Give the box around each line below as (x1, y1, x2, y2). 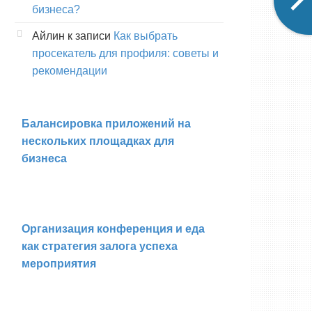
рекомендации (32, 64, 107, 77)
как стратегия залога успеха (22, 240, 178, 252)
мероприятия (22, 257, 96, 270)
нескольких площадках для (22, 134, 174, 147)
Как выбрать (114, 29, 178, 42)
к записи (65, 29, 114, 42)
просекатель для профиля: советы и (32, 47, 219, 59)
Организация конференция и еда (22, 222, 205, 235)
